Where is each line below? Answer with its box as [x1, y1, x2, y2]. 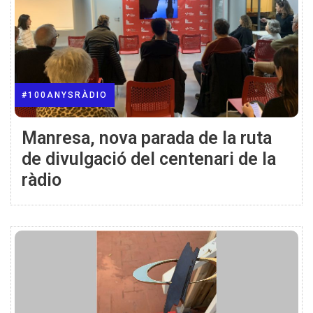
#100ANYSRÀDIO [22, 89, 108, 100]
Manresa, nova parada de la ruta [22, 127, 272, 148]
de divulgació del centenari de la [22, 148, 276, 169]
